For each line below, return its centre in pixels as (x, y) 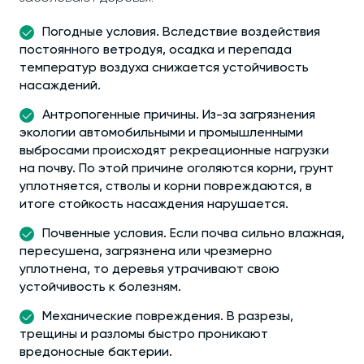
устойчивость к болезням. (100, 288)
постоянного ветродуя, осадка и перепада (156, 50)
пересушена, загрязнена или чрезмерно (146, 252)
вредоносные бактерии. (96, 353)
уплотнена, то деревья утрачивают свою (149, 270)
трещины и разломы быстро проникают (144, 335)
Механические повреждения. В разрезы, (168, 317)
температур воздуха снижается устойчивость (164, 68)
